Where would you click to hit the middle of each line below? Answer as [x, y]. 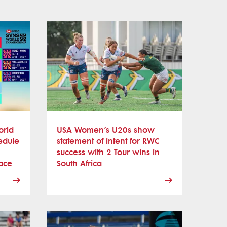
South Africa [79, 163]
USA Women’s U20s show [106, 130]
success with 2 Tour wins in [108, 152]
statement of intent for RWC [108, 141]
